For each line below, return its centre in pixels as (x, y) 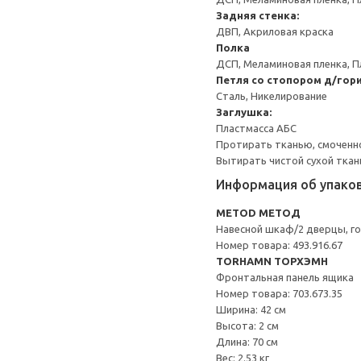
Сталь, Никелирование (272, 96)
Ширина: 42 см (251, 309)
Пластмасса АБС (256, 128)
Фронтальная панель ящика (285, 277)
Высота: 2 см (247, 326)
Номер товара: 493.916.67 (279, 245)
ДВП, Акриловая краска (275, 31)
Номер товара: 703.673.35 (279, 293)
